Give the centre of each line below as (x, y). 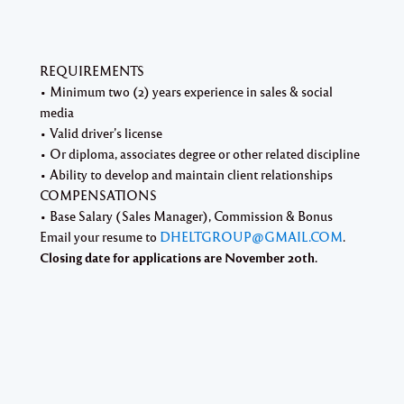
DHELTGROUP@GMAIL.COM (251, 236)
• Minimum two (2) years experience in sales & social (186, 91)
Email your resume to (100, 236)
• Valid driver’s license (101, 132)
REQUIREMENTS (92, 70)
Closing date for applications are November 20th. (179, 257)
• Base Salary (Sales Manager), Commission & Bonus (186, 215)
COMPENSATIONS (98, 194)
